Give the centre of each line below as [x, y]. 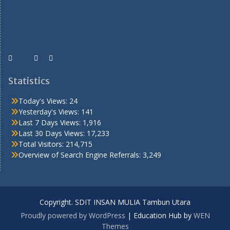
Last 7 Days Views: [51, 122]
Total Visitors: [42, 144]
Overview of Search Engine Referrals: [81, 155]
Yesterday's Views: [50, 111]
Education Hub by [163, 215]
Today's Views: [44, 101]
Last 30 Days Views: [53, 133]
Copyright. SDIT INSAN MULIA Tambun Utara [115, 202]
